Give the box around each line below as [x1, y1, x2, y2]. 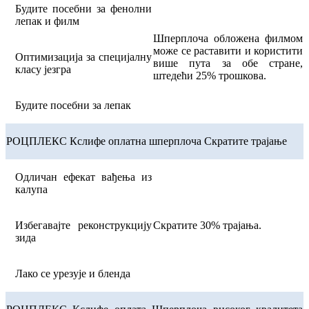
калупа [15, 183, 48, 195]
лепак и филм [15, 14, 79, 27]
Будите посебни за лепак [15, 99, 131, 111]
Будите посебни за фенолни [15, 2, 152, 14]
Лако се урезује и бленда [15, 267, 130, 279]
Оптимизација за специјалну [15, 50, 152, 63]
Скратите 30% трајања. [153, 219, 261, 231]
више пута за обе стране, [153, 57, 303, 69]
